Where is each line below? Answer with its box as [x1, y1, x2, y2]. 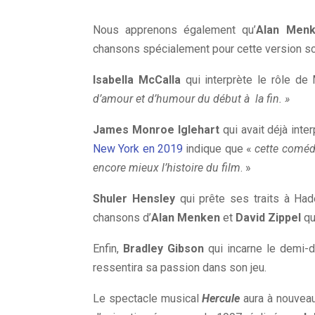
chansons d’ [93, 211, 151, 224]
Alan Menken [151, 211, 220, 224]
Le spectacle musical [93, 292, 202, 305]
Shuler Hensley [93, 192, 180, 205]
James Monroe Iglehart [93, 123, 219, 136]
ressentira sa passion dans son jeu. [93, 261, 266, 274]
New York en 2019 [93, 142, 183, 155]
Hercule [202, 292, 240, 305]
